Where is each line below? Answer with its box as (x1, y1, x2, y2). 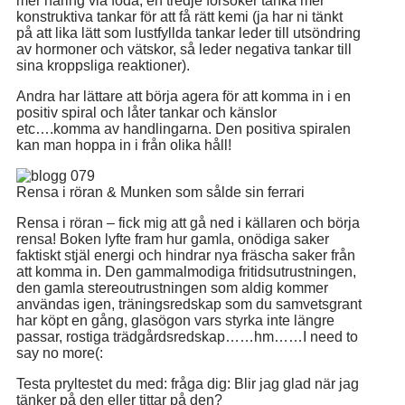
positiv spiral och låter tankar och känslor (16, 105, 277, 120)
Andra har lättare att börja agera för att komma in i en (16, 89, 351, 104)
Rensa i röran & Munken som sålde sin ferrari (16, 184, 305, 200)
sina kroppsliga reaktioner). (16, 58, 190, 73)
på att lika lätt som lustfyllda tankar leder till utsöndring (16, 25, 361, 41)
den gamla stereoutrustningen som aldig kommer (16, 280, 328, 296)
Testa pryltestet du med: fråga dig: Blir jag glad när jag (16, 376, 359, 391)
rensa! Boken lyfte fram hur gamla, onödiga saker (16, 231, 329, 247)
